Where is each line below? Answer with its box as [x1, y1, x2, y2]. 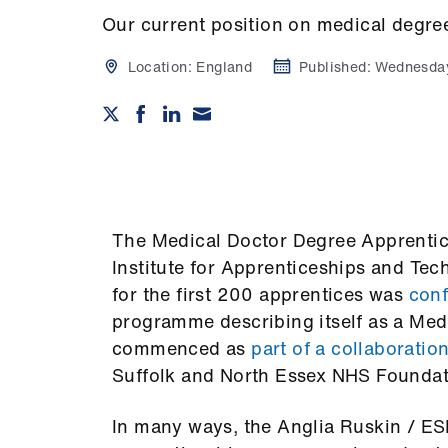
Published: [299, 56, 376, 78]
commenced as [112, 334, 252, 361]
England [196, 56, 253, 78]
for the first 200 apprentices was [112, 280, 409, 307]
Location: [128, 56, 193, 78]
